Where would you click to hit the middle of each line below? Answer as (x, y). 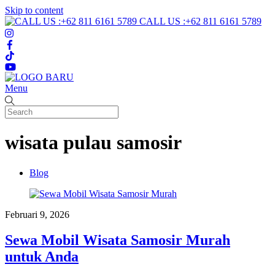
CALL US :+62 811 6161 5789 (200, 21)
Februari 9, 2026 (37, 214)
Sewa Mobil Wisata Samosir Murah (118, 240)
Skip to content (34, 10)
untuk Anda (42, 257)
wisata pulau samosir (93, 143)
